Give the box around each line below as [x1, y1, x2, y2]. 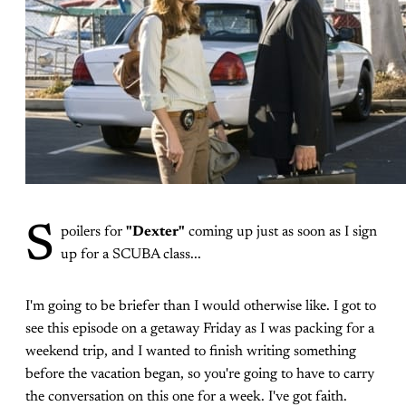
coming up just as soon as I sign [185, 225, 377, 239]
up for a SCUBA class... [61, 247, 201, 262]
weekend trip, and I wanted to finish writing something [25, 344, 356, 359]
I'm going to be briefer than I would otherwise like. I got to [25, 299, 376, 314]
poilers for [61, 225, 126, 239]
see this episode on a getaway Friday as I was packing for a [25, 322, 374, 336]
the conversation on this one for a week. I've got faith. [25, 390, 347, 404]
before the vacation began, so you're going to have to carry [25, 367, 374, 382]
